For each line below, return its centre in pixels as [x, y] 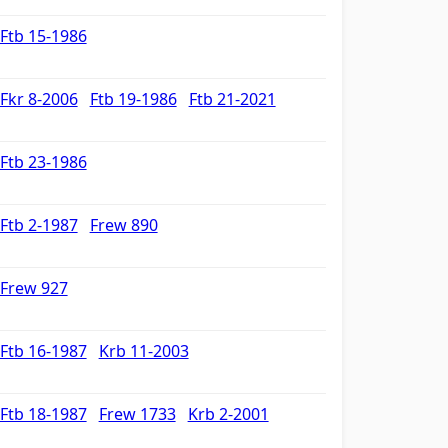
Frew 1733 [137, 414]
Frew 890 [123, 225]
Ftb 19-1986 [133, 99]
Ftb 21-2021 [232, 99]
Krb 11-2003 [143, 351]
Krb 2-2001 [228, 414]
